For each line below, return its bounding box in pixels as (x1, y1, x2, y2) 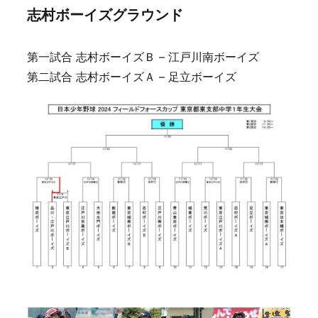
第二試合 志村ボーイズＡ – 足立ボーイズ (27, 69, 236, 84)
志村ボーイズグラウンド (27, 6, 183, 24)
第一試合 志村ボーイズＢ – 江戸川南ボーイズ (27, 49, 259, 64)
